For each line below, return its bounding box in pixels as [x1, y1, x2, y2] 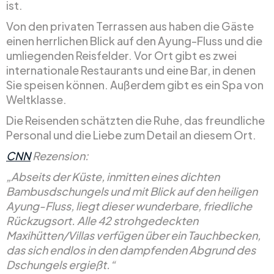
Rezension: [31, 148, 89, 163]
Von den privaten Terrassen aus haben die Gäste [6, 18, 254, 33]
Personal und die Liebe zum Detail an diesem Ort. [6, 127, 256, 142]
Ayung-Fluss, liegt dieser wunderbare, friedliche [6, 198, 252, 213]
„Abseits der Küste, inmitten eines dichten [6, 169, 220, 183]
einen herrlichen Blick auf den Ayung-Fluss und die [6, 33, 262, 48]
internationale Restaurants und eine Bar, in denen [6, 62, 256, 77]
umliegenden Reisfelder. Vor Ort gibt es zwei [6, 48, 237, 62]
